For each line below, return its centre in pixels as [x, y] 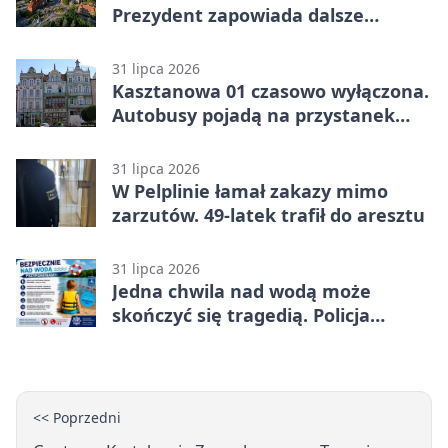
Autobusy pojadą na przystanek [253, 115]
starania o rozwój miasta [223, 39]
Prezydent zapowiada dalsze [238, 15]
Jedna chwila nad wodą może [241, 291]
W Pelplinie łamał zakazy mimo [250, 191]
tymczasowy [167, 139]
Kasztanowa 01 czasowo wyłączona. [270, 91]
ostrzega [151, 339]
